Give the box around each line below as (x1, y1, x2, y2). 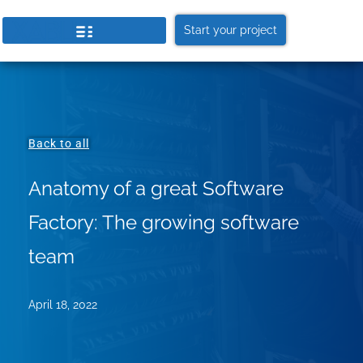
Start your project (184, 23, 277, 36)
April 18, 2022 (28, 297, 97, 311)
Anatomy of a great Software (28, 176, 284, 200)
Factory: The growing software (28, 210, 299, 234)
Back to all (28, 136, 89, 150)
